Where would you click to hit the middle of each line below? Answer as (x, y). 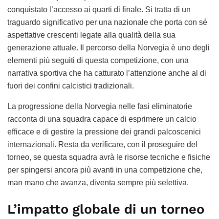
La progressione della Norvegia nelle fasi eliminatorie (100, 107)
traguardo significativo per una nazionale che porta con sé (107, 22)
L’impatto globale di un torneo (106, 209)
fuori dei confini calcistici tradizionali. (71, 86)
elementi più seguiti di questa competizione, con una (98, 61)
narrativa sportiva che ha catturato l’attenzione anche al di (107, 73)
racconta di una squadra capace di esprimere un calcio (102, 119)
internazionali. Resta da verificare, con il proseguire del (102, 145)
